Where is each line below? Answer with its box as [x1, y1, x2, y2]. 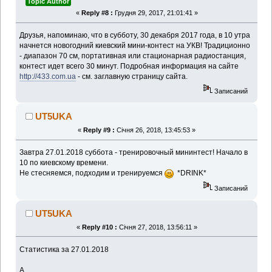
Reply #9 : [83, 126, 115, 134]
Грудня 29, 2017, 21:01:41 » [112, 9, 198, 17]
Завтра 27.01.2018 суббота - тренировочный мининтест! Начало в [19, 148, 248, 157]
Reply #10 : [81, 223, 117, 231]
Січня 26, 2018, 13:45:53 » [115, 126, 195, 134]
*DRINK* [174, 169, 207, 178]
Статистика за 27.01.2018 [19, 245, 109, 254]
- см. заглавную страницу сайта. [76, 72, 188, 81]
